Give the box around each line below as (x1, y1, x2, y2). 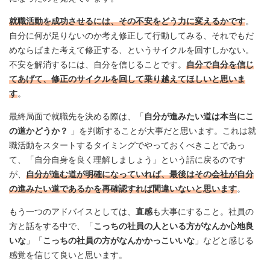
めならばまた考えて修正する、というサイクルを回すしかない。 (9, 45, 254, 55)
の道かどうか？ (9, 126, 68, 136)
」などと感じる (195, 236, 254, 246)
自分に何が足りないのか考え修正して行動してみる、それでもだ (9, 31, 254, 41)
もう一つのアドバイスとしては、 (9, 207, 136, 217)
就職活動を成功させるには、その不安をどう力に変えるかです (9, 16, 245, 27)
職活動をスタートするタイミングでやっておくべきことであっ (9, 140, 245, 151)
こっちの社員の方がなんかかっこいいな (43, 236, 195, 246)
